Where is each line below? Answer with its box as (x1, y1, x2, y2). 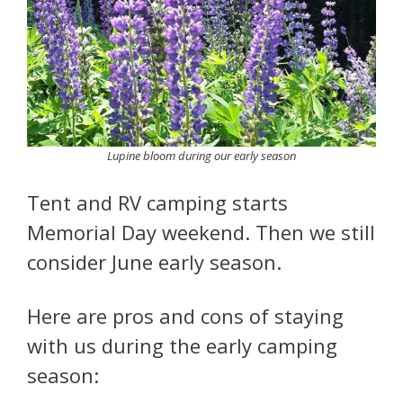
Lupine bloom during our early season (107, 147, 296, 164)
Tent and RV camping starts (27, 189, 288, 217)
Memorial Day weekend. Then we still (27, 219, 375, 246)
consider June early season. (27, 248, 282, 276)
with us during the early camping (27, 331, 337, 359)
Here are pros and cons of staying (27, 301, 344, 329)
